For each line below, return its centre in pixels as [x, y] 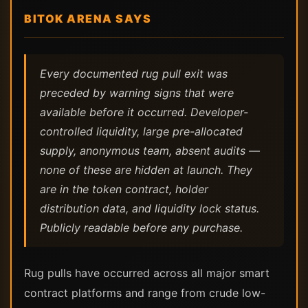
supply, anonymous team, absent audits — [150, 151]
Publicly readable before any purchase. [141, 228]
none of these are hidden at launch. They [146, 170]
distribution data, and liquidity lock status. [150, 208]
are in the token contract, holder [124, 189]
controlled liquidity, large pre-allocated [141, 131]
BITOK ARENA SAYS [88, 19]
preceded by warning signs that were [137, 93]
